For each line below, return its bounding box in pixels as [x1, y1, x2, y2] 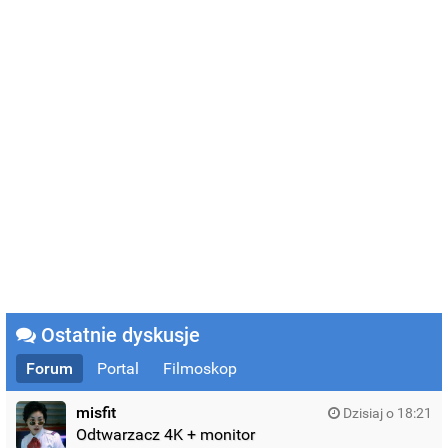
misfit [76, 402, 117, 422]
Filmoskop [163, 358, 238, 378]
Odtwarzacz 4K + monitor [76, 424, 256, 444]
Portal [97, 358, 140, 378]
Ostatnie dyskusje [36, 322, 201, 347]
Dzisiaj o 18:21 [339, 404, 432, 421]
